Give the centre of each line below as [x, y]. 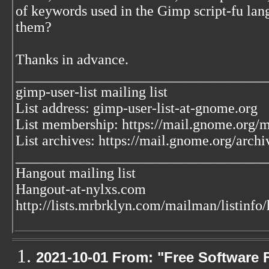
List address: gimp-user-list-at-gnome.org [137, 108]
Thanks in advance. [72, 59]
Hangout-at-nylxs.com [81, 189]
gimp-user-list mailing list [92, 92]
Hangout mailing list [76, 173]
